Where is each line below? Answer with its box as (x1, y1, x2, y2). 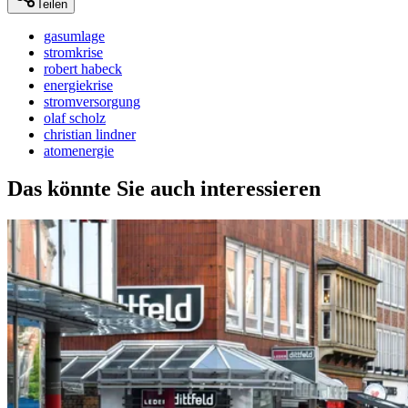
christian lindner (44, 126, 136, 142)
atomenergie (44, 142, 114, 158)
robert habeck (44, 60, 122, 76)
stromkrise (44, 44, 103, 60)
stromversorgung (44, 93, 140, 109)
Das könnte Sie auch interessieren (7, 177, 321, 201)
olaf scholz (44, 109, 106, 126)
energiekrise (44, 76, 113, 93)
